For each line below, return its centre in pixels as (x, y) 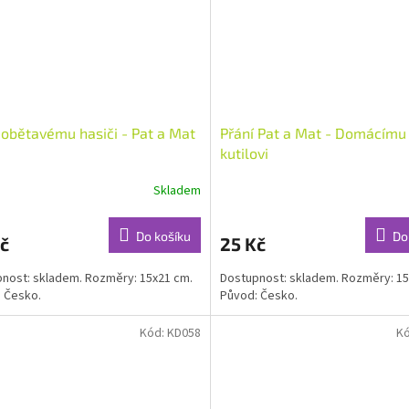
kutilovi (244, 153)
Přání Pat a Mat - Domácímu (313, 133)
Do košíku (163, 236)
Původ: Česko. (258, 296)
